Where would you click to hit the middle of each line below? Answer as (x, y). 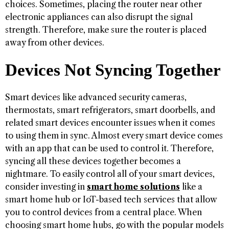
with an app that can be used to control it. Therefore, (109, 148)
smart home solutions (133, 186)
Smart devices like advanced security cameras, (96, 97)
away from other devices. (55, 42)
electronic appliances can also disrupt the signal (99, 17)
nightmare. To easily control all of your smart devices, (110, 174)
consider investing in (46, 186)
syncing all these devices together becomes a (93, 161)
